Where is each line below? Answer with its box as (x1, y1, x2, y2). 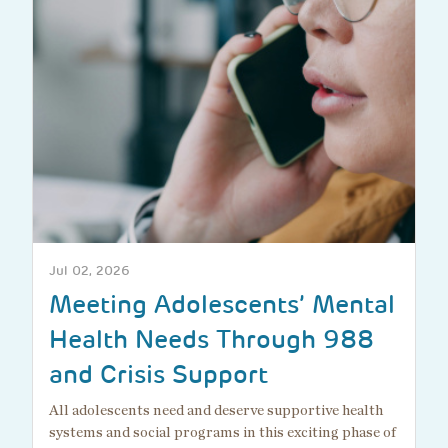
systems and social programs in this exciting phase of (49, 424, 396, 440)
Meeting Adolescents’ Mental (49, 287, 395, 321)
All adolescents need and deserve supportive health (49, 402, 383, 418)
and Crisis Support (49, 357, 268, 391)
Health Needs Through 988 (49, 322, 374, 356)
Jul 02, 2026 (49, 261, 130, 279)
